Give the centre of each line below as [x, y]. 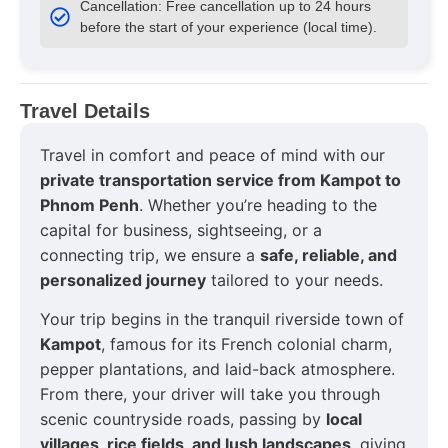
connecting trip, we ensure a [150, 254]
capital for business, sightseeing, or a [181, 229]
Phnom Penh [89, 204]
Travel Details [85, 110]
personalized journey [123, 279]
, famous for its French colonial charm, [246, 344]
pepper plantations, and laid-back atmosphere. [217, 369]
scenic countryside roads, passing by [183, 419]
